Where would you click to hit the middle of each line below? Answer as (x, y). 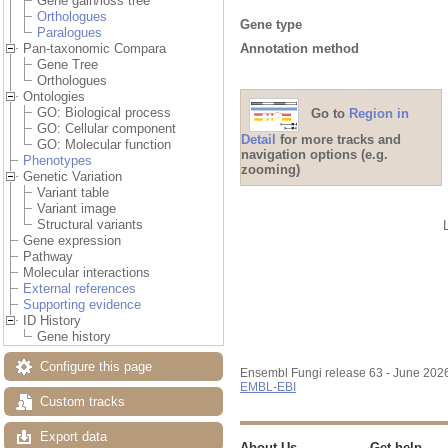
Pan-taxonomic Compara (94, 49)
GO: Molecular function (104, 145)
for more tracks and (338, 139)
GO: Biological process (104, 113)
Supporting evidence (82, 305)
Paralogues (69, 33)
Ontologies (54, 97)
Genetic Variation (72, 177)
